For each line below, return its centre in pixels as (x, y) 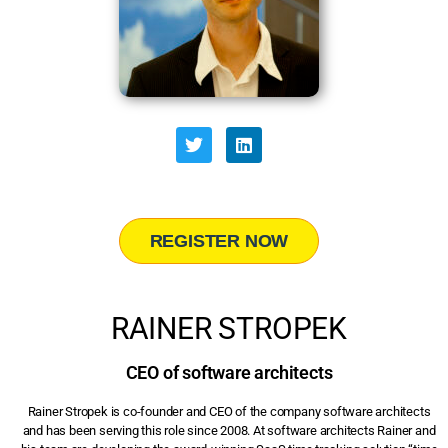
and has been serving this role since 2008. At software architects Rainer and (229, 431)
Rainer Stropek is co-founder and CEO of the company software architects (229, 412)
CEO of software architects (229, 373)
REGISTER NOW (219, 241)
